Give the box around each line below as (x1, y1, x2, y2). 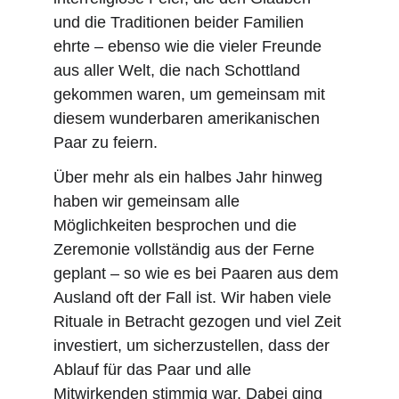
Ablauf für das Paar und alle (53, 361, 256, 379)
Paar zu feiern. (53, 134, 158, 151)
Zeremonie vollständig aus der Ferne (53, 240, 319, 258)
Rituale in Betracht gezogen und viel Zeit (53, 313, 346, 330)
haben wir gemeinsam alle (53, 192, 244, 210)
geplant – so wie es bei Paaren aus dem (53, 265, 343, 282)
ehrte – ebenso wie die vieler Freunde (53, 37, 326, 55)
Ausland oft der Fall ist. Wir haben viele (53, 289, 336, 306)
